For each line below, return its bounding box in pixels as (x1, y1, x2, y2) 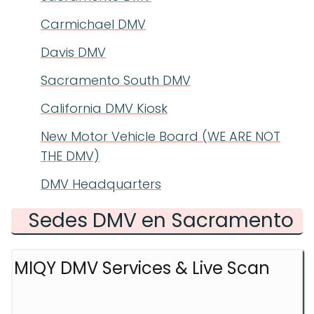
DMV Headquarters (41, 175, 161, 193)
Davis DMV (41, 43, 106, 61)
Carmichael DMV (41, 15, 146, 33)
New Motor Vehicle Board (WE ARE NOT (41, 128, 280, 145)
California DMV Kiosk (41, 100, 168, 117)
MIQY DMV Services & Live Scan (14, 257, 270, 280)
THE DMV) (41, 147, 100, 165)
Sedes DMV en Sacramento (27, 207, 294, 234)
